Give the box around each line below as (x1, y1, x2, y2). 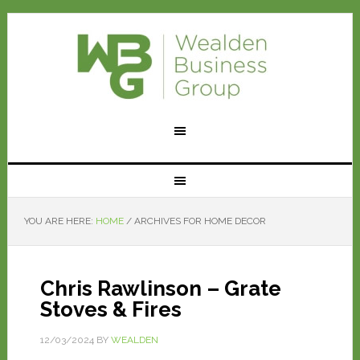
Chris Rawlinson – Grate (39, 276, 281, 301)
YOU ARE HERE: (23, 215, 96, 227)
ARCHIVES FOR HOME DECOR (131, 215, 266, 227)
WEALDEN (110, 334, 158, 346)
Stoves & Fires (39, 297, 182, 321)
